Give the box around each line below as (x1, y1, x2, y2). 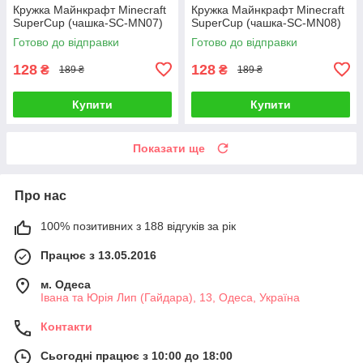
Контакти (41, 319, 92, 333)
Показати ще (133, 141, 205, 155)
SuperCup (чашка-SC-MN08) (191, 15, 341, 29)
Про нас (15, 188, 66, 203)
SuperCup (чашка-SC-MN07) (13, 15, 163, 29)
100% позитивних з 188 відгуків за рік (41, 219, 236, 233)
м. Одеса (41, 277, 91, 291)
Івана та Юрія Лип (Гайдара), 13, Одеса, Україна (41, 290, 300, 304)
